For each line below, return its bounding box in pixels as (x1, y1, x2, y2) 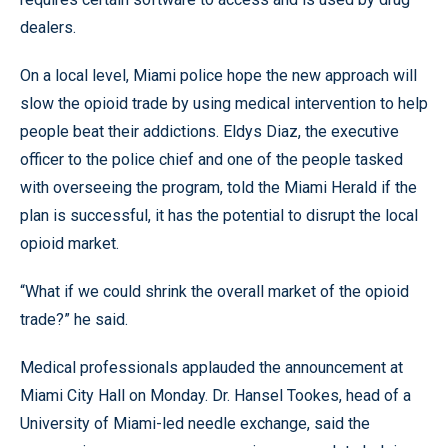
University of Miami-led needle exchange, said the (20, 414, 370, 433)
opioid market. (20, 234, 119, 253)
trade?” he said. (20, 310, 128, 329)
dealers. (20, 18, 76, 37)
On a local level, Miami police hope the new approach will (20, 66, 417, 85)
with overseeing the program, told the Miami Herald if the (20, 178, 417, 197)
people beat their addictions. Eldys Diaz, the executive (20, 122, 399, 141)
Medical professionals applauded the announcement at (20, 358, 403, 377)
